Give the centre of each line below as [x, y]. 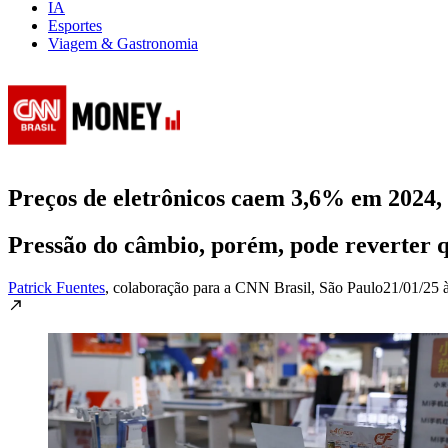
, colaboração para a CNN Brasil [208, 287]
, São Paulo [347, 287]
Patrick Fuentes [56, 287]
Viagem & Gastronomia [123, 43]
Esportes [75, 25]
